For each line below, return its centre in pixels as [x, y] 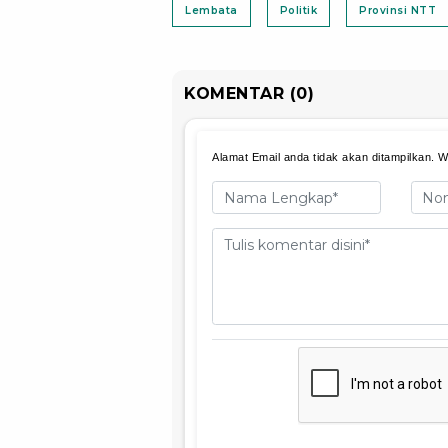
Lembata [211, 10]
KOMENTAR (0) [249, 93]
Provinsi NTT [397, 10]
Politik [298, 10]
